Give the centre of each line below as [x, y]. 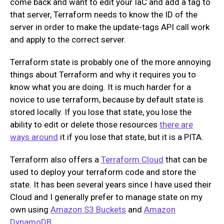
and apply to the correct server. [68, 39]
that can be [185, 160]
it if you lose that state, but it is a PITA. [131, 137]
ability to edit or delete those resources [85, 124]
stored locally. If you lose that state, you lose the [101, 112]
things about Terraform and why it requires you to [103, 74]
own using [30, 210]
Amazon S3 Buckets [88, 210]
